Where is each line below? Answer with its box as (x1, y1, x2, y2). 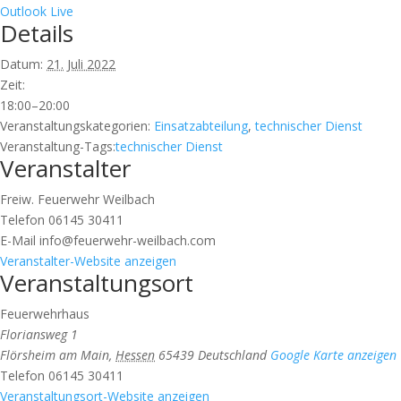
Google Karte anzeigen (270, 346, 397, 363)
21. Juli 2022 (47, 55, 115, 73)
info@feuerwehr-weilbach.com (39, 231, 216, 249)
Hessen (115, 346, 155, 363)
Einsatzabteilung (154, 116, 248, 134)
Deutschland (198, 346, 267, 363)
